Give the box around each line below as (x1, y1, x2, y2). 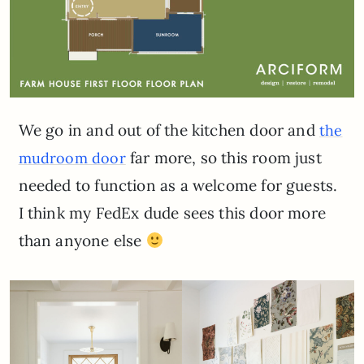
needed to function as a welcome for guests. (18, 175, 338, 196)
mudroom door (18, 149, 126, 168)
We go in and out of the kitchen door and (18, 120, 319, 141)
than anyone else (18, 231, 146, 251)
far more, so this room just (125, 148, 322, 168)
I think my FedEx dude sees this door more (18, 203, 326, 223)
